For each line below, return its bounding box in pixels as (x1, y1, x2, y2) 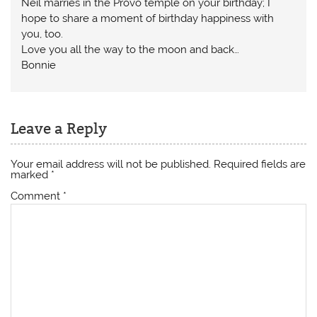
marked (11, 168, 52, 182)
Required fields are (214, 158, 306, 171)
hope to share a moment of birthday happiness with (21, 11, 275, 25)
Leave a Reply (11, 119, 108, 138)
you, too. (21, 27, 64, 40)
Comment (11, 190, 64, 203)
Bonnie (21, 58, 57, 71)
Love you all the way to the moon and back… (21, 42, 240, 56)
